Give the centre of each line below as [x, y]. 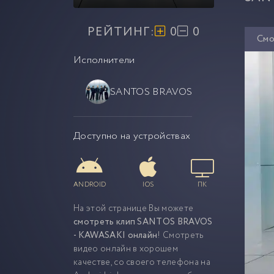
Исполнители [104, 60]
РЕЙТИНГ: [121, 32]
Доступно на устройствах [132, 136]
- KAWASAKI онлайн [116, 235]
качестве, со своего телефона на [142, 262]
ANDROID [90, 185]
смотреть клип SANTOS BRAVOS [143, 222]
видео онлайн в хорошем [126, 249]
